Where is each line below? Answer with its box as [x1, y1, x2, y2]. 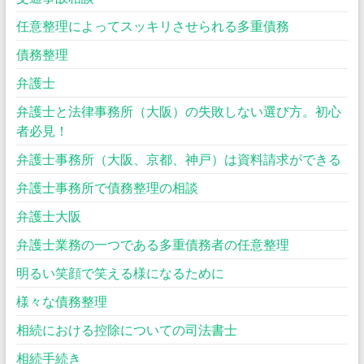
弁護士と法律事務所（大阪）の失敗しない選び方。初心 [15, 103, 341, 119]
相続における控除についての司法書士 [15, 322, 237, 337]
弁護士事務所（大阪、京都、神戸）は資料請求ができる [15, 151, 341, 167]
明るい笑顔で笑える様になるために [15, 265, 224, 280]
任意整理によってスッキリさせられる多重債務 [15, 18, 289, 33]
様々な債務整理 [15, 293, 107, 309]
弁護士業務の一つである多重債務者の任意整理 [15, 236, 289, 252]
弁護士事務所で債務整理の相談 [15, 180, 198, 195]
